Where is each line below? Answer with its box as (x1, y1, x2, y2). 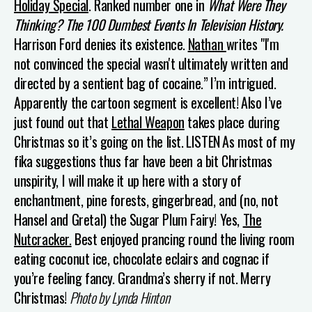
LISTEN (186, 130, 220, 152)
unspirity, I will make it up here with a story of (14, 169, 242, 191)
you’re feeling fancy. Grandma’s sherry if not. (14, 267, 238, 288)
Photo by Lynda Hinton (69, 286, 170, 308)
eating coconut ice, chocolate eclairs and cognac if (14, 247, 270, 269)
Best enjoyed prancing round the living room (71, 228, 295, 249)
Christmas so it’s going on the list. (14, 130, 184, 152)
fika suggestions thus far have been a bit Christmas (14, 150, 272, 171)
